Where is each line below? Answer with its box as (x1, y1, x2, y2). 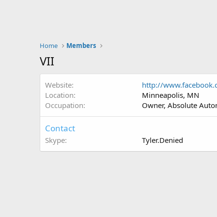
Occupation (45, 100, 83, 110)
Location (45, 90, 74, 100)
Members (66, 41, 96, 50)
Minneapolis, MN (142, 90, 199, 100)
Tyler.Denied (142, 135, 183, 145)
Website (45, 80, 72, 90)
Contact (45, 123, 75, 134)
